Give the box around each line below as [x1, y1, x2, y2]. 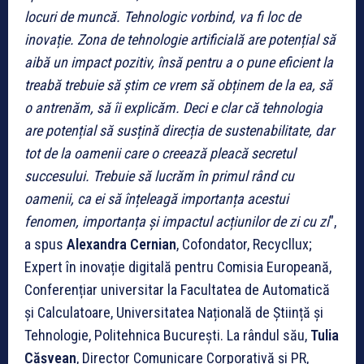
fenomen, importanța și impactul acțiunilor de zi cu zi [24, 212, 329, 230]
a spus [24, 235, 67, 253]
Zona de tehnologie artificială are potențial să [77, 30, 336, 48]
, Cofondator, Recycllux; [176, 235, 312, 253]
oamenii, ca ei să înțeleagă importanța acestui [24, 189, 288, 207]
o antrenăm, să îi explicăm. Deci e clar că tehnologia [24, 98, 323, 116]
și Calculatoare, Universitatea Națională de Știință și [24, 303, 323, 321]
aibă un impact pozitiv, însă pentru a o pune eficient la [24, 53, 333, 71]
